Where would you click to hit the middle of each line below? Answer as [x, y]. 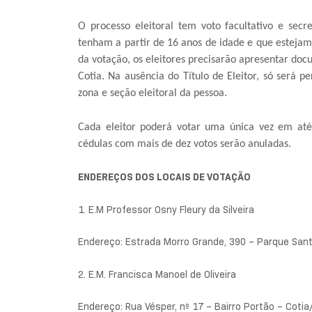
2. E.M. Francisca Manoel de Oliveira [157, 274]
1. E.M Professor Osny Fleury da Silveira [166, 209]
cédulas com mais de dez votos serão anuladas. [185, 144]
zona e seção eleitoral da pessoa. [153, 94]
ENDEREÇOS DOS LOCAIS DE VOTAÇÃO [164, 177]
